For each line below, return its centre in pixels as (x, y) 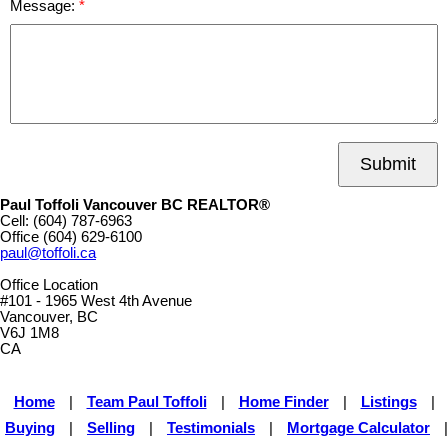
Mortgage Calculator (358, 428)
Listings (388, 402)
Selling (111, 428)
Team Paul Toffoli (146, 402)
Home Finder (283, 402)
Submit (388, 164)
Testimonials (211, 428)
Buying (30, 428)
